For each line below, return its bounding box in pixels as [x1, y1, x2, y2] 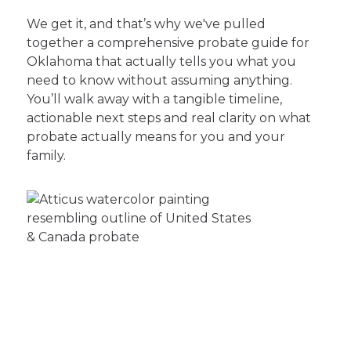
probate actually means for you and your [27, 129, 286, 145]
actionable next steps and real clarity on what [27, 110, 312, 126]
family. [27, 148, 67, 164]
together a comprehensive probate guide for [27, 35, 310, 51]
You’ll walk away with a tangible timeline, [27, 92, 283, 107]
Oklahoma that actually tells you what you [27, 54, 297, 70]
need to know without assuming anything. [27, 73, 293, 89]
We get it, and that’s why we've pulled [27, 16, 266, 32]
